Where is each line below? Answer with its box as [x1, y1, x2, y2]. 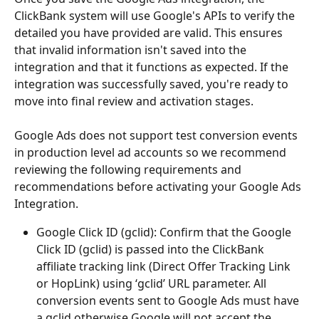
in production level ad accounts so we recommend [14, 144, 289, 160]
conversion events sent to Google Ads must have [36, 292, 302, 308]
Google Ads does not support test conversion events [14, 127, 300, 143]
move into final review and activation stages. [14, 93, 256, 109]
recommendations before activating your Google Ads [14, 178, 304, 194]
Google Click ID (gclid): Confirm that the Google [36, 224, 294, 240]
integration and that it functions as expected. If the [14, 58, 291, 75]
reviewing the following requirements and [14, 161, 244, 177]
